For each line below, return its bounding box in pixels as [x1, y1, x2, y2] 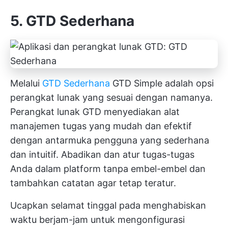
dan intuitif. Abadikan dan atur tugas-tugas [10, 149, 194, 160]
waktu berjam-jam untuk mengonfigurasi [10, 214, 185, 225]
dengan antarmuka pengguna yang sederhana [10, 135, 209, 146]
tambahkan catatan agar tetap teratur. [10, 178, 176, 189]
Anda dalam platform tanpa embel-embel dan [10, 163, 206, 175]
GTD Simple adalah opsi [110, 78, 214, 89]
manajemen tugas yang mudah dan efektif [10, 121, 192, 132]
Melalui [10, 78, 42, 89]
